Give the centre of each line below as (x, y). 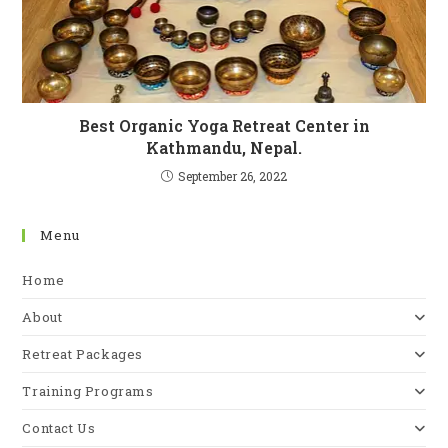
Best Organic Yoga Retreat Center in (224, 126)
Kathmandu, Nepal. (224, 148)
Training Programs (88, 391)
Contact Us (59, 428)
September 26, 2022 (232, 176)
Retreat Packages (83, 354)
